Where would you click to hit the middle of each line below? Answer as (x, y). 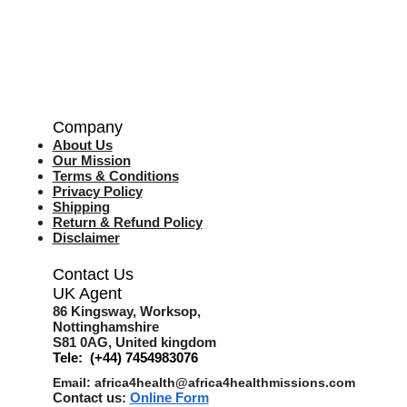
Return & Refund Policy (127, 223)
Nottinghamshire (105, 327)
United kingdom (165, 342)
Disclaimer (86, 238)
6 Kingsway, (99, 312)
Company (87, 128)
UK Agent (87, 294)
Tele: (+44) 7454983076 (125, 358)
